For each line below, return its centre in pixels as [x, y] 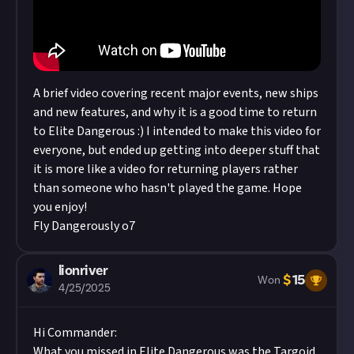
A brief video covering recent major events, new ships [176, 93]
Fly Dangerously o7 [84, 226]
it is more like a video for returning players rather [166, 169]
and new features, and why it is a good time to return [175, 112]
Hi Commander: [75, 333]
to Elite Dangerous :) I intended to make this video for [177, 131]
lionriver [83, 271]
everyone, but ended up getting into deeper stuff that [177, 150]
